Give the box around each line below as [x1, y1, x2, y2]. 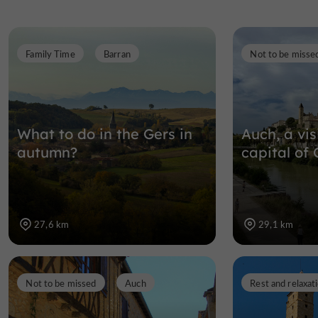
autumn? [17, 143, 77, 162]
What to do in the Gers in [17, 125, 192, 143]
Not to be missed [26, 277, 97, 290]
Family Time [26, 48, 75, 60]
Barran [104, 48, 131, 60]
